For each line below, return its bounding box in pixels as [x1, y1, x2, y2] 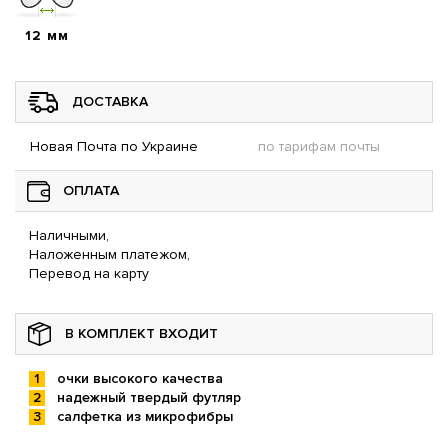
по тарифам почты [258, 138, 380, 156]
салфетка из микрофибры [57, 408, 233, 426]
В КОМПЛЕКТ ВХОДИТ [65, 325, 218, 343]
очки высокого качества [57, 370, 223, 388]
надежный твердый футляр [57, 389, 241, 407]
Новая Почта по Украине [30, 138, 198, 156]
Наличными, [29, 227, 109, 245]
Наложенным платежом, [29, 246, 190, 264]
